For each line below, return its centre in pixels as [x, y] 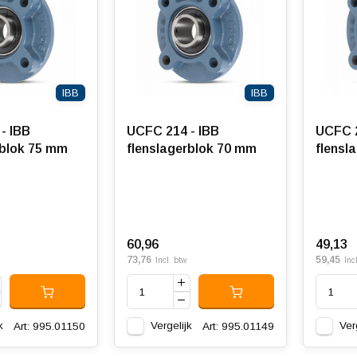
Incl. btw [171, 260]
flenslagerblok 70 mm [191, 149]
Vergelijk [171, 326]
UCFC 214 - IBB [173, 131]
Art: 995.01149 [238, 326]
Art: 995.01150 [49, 326]
